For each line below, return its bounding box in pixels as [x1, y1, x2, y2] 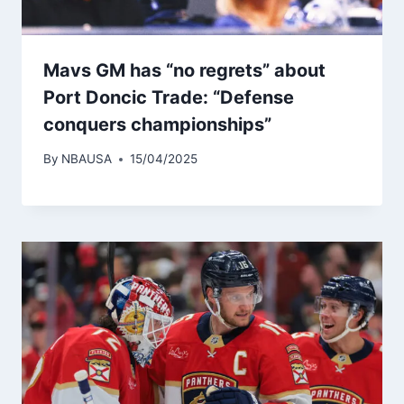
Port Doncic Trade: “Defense [43, 86, 294, 108]
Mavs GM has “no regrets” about [43, 59, 326, 81]
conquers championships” [43, 113, 271, 135]
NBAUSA [61, 151, 113, 167]
